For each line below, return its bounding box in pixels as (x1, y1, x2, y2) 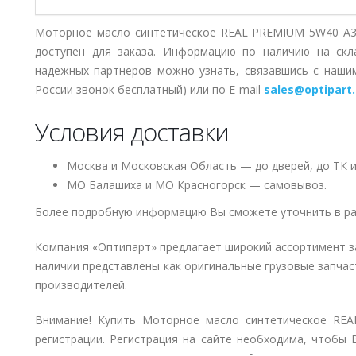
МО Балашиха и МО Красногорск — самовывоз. (67, 177, 327, 192)
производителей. (35, 277, 127, 292)
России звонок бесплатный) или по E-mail (35, 82, 264, 97)
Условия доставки (35, 115, 229, 149)
